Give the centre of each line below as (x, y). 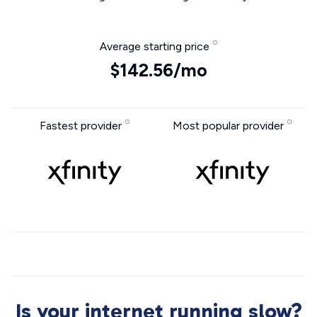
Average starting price (156, 46)
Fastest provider (82, 126)
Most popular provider (230, 126)
